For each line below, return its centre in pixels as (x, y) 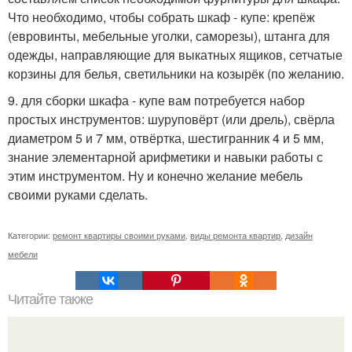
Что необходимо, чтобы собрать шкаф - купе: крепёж (161, 16)
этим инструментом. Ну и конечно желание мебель (155, 175)
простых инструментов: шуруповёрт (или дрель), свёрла (171, 119)
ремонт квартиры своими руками (119, 235)
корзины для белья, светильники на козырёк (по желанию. (176, 73)
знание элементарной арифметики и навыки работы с (165, 156)
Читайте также (50, 299)
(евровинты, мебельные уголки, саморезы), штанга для (169, 35)
